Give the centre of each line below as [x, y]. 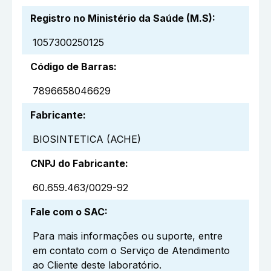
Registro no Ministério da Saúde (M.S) [121, 18]
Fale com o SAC [67, 212]
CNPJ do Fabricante [78, 164]
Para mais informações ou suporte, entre [128, 236]
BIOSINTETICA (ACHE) [87, 139]
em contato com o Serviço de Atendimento [131, 251]
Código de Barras [72, 67]
